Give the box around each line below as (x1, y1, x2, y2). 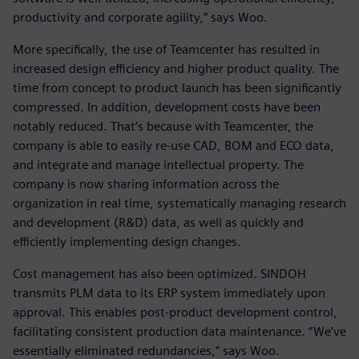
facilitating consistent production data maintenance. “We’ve (13, 324, 346, 340)
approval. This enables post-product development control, (13, 305, 337, 321)
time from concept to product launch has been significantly (13, 80, 341, 96)
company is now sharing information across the (13, 176, 279, 192)
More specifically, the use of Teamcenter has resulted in (13, 42, 320, 58)
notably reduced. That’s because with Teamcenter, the (13, 119, 313, 135)
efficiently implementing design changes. (13, 234, 241, 250)
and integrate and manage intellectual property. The (13, 157, 304, 173)
